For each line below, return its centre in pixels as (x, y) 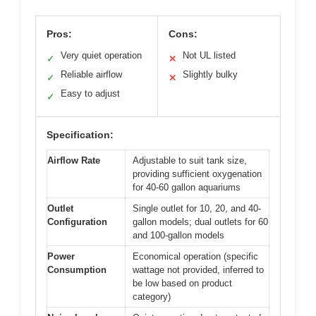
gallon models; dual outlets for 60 (200, 221)
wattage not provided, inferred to (198, 269)
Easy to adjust (90, 93)
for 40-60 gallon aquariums (187, 187)
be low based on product (182, 283)
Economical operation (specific (195, 256)
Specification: (80, 134)
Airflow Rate (74, 160)
